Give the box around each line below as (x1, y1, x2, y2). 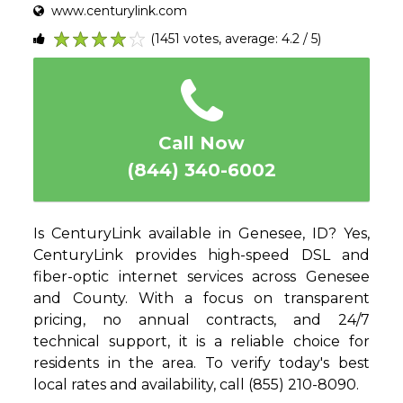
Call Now (158, 132, 245, 155)
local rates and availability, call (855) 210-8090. (33, 376, 360, 394)
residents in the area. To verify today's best (33, 354, 370, 372)
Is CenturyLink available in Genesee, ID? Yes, (33, 225, 370, 243)
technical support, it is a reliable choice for (33, 333, 370, 351)
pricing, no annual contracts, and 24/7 (33, 311, 370, 329)
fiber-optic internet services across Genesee (33, 268, 370, 286)
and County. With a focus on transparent (33, 290, 370, 308)
